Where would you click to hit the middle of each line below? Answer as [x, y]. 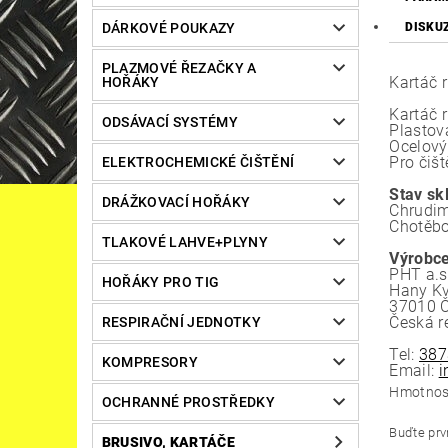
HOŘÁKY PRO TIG [160, 282]
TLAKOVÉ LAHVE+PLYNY [184, 242]
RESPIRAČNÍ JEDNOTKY [181, 322]
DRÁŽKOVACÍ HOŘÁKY [176, 202]
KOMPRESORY [149, 362]
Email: [414, 371]
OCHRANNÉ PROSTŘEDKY [188, 402]
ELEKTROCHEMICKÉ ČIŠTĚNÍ [198, 162]
